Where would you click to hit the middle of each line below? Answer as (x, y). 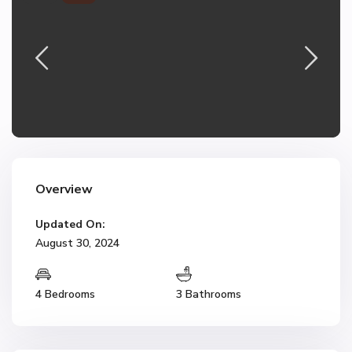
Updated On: (70, 224)
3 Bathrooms (209, 294)
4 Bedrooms (65, 294)
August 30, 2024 (77, 243)
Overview (64, 189)
